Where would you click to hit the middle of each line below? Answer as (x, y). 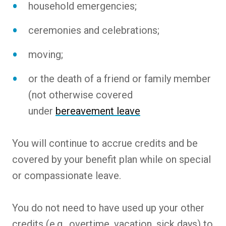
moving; (46, 54)
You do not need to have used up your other (108, 208)
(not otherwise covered (80, 95)
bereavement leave (98, 111)
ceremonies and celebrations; (94, 30)
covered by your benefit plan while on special (111, 159)
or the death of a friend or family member (120, 78)
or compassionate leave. (67, 175)
